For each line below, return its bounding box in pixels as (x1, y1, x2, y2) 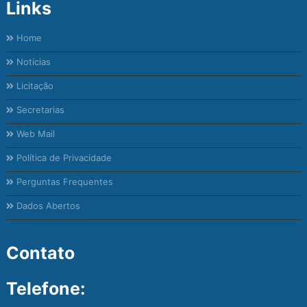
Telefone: (6, 278, 85, 299)
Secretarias (14, 104, 65, 116)
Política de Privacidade (14, 152, 112, 164)
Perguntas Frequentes (14, 176, 114, 188)
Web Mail (14, 128, 56, 140)
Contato (6, 243, 75, 264)
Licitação (14, 80, 54, 92)
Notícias (14, 56, 51, 68)
